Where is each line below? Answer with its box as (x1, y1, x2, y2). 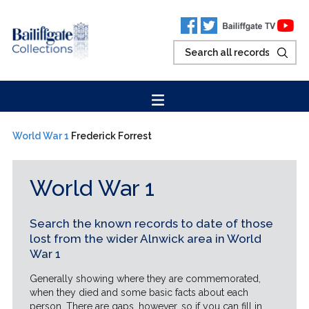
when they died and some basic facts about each (29, 287, 248, 298)
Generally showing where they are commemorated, (29, 273, 261, 284)
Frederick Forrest (70, 130, 152, 141)
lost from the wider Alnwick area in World (29, 232, 261, 246)
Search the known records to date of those (29, 217, 273, 230)
